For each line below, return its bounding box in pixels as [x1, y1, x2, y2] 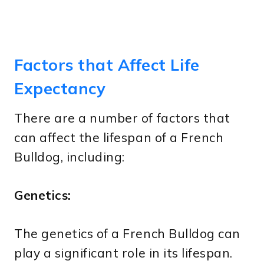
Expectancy [14, 78, 106, 99]
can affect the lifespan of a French [14, 129, 224, 145]
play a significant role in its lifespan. [14, 245, 233, 260]
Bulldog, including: [14, 148, 125, 164]
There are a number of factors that [14, 110, 230, 126]
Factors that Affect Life [14, 55, 200, 75]
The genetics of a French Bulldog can [14, 225, 240, 241]
